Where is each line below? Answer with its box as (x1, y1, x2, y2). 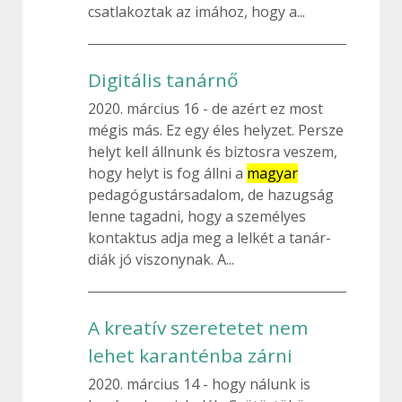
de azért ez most (208, 99, 323, 118)
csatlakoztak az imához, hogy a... (88, 2, 305, 22)
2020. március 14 (88, 374, 203, 394)
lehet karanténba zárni (88, 343, 293, 368)
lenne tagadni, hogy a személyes (88, 206, 306, 226)
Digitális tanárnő (88, 67, 239, 92)
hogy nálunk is (208, 374, 310, 394)
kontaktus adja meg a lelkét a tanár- (88, 228, 331, 248)
